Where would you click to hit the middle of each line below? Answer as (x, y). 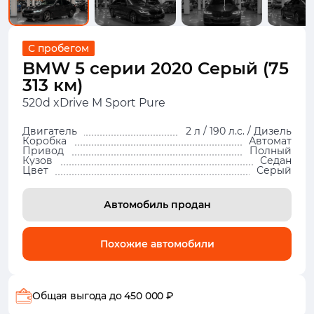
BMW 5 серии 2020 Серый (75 (156, 68)
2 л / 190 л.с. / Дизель (239, 131)
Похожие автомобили (157, 244)
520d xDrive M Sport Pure (94, 103)
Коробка (45, 141)
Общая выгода (71, 296)
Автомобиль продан (157, 205)
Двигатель (50, 131)
